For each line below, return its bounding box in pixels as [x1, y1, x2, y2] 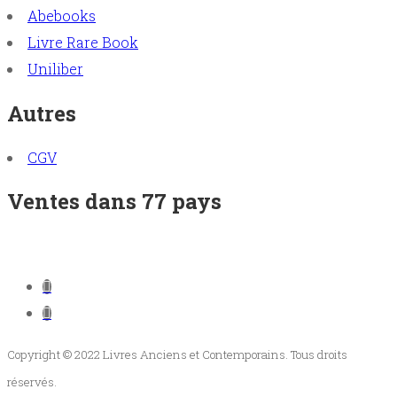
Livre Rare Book [27, 32, 138, 51]
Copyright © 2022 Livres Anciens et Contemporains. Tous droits [7, 346, 347, 363]
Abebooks [27, 5, 96, 25]
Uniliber [27, 58, 83, 78]
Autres [7, 98, 76, 128]
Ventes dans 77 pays [7, 187, 222, 216]
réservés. [7, 374, 57, 391]
